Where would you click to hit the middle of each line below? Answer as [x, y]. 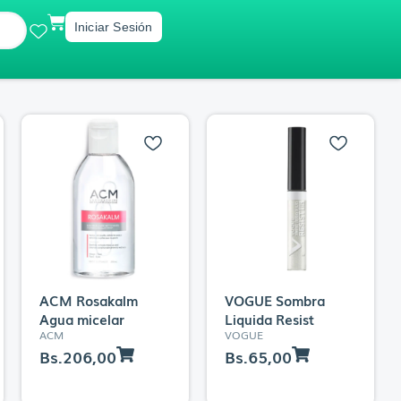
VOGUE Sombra [274, 299]
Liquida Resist [269, 318]
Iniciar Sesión [113, 27]
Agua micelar [81, 318]
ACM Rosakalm [88, 299]
